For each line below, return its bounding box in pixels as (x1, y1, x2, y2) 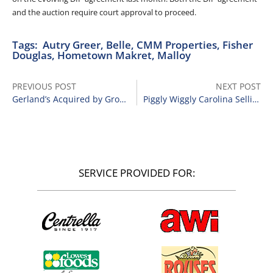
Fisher (222, 38, 253, 52)
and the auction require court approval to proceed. (12, 6, 196, 18)
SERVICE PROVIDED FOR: (78, 166, 195, 180)
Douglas (12, 48, 52, 63)
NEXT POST (216, 80, 261, 93)
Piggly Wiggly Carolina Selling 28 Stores (252, 93, 259, 105)
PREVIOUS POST (12, 80, 76, 93)
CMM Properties (136, 38, 217, 52)
